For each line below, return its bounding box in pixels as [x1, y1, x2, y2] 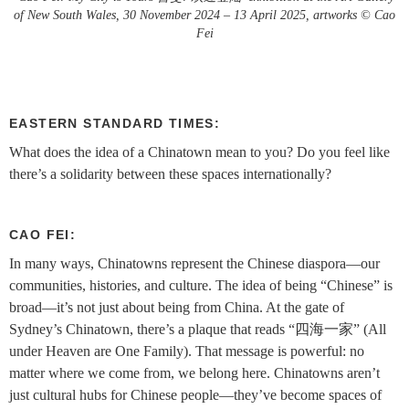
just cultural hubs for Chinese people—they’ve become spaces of [9, 387, 382, 403]
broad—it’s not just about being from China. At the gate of [9, 299, 344, 315]
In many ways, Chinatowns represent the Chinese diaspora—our [9, 256, 380, 271]
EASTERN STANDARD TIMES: [9, 116, 221, 131]
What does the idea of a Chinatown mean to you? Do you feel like [9, 144, 390, 160]
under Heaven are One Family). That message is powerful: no [9, 343, 364, 359]
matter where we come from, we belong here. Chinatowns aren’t [9, 365, 380, 381]
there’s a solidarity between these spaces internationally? [9, 166, 335, 182]
